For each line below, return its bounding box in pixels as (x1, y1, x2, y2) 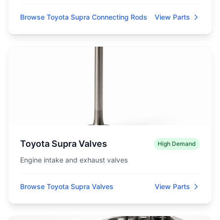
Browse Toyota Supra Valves (20, 182, 113, 191)
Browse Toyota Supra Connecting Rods (20, 13, 147, 21)
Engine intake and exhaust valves (20, 156, 128, 164)
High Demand (158, 140, 196, 147)
